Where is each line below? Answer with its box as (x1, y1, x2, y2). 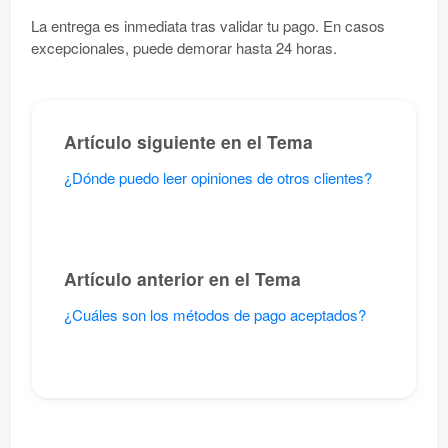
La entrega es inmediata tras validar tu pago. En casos (31, 15, 385, 36)
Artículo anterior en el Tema (64, 266, 301, 291)
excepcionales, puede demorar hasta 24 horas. (31, 37, 337, 58)
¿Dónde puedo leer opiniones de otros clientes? (64, 167, 372, 188)
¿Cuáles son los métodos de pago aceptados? (64, 304, 366, 325)
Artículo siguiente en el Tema (64, 129, 313, 154)
